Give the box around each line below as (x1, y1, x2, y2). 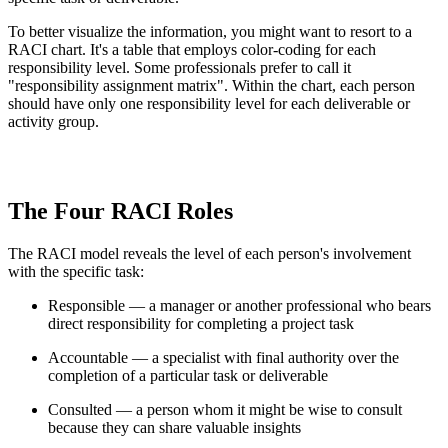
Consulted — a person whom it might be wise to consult (48, 400, 402, 418)
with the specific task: (8, 262, 144, 280)
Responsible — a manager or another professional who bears (48, 296, 431, 314)
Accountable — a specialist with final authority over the (48, 348, 399, 366)
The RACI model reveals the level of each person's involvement (8, 244, 411, 262)
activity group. (8, 113, 99, 131)
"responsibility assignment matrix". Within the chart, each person (8, 77, 415, 95)
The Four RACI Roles (8, 197, 233, 224)
